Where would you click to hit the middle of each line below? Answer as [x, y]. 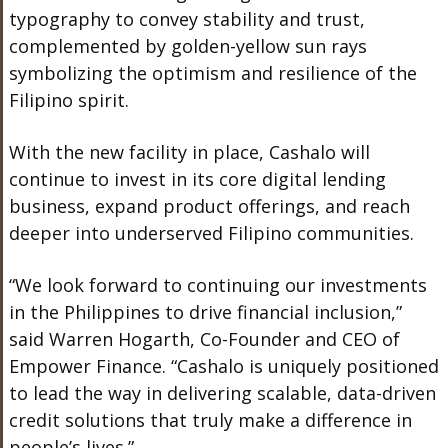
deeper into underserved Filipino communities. [211, 233]
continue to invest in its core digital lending [197, 179]
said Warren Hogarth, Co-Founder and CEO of [204, 339]
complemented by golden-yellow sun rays [187, 46]
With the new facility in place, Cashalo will [189, 152]
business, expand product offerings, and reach [209, 206]
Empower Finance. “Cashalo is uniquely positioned [223, 366]
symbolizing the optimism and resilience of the [212, 73]
